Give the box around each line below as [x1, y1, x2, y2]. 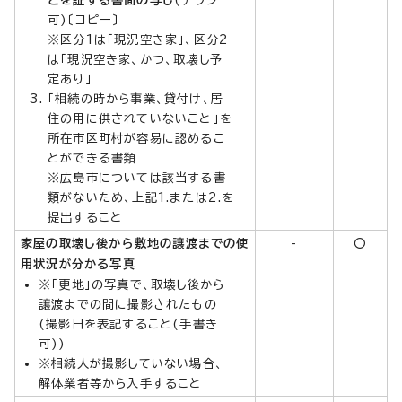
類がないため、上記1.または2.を [48, 190, 235, 204]
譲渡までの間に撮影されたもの [39, 297, 217, 310]
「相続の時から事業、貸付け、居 [48, 92, 223, 105]
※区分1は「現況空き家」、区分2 [48, 32, 230, 46]
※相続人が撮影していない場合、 [39, 356, 223, 370]
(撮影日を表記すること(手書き [39, 317, 218, 330]
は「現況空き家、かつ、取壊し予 [48, 52, 223, 66]
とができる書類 [48, 151, 137, 164]
